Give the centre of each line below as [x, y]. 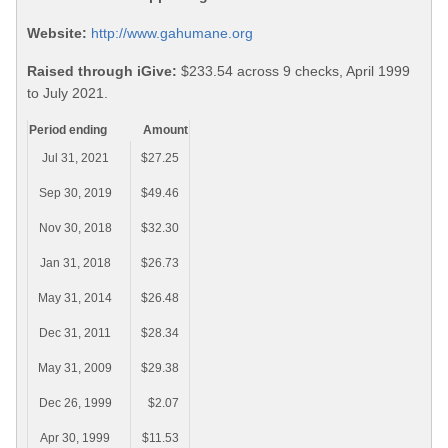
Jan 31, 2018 [75, 263]
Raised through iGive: [102, 71]
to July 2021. [67, 93]
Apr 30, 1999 [75, 438]
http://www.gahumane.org [172, 33]
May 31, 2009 [75, 368]
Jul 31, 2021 [75, 158]
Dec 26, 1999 [75, 403]
